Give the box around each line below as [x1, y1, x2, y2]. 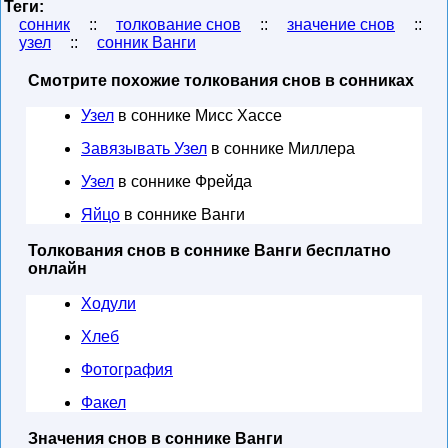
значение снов [287, 16, 395, 33]
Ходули [81, 295, 136, 312]
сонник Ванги [97, 34, 196, 51]
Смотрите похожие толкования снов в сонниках [28, 72, 414, 89]
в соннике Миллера [207, 140, 355, 157]
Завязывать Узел [81, 140, 207, 157]
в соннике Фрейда [114, 173, 252, 190]
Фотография [81, 361, 173, 378]
